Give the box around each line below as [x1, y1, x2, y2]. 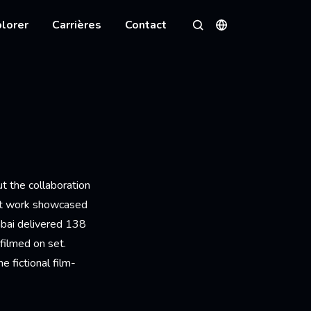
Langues [215, 26, 255, 42]
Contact [125, 17, 167, 33]
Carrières [52, 17, 101, 33]
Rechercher [192, 26, 246, 42]
